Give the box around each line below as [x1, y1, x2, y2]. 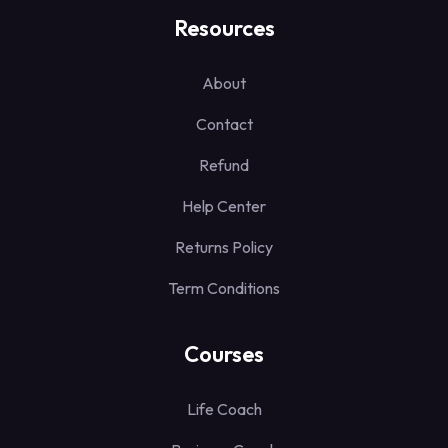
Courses [184, 339, 264, 368]
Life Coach [186, 398, 262, 419]
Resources [173, 13, 275, 42]
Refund [199, 154, 249, 175]
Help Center [182, 195, 266, 216]
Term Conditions [168, 277, 280, 298]
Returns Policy [175, 236, 273, 257]
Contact [195, 113, 253, 134]
